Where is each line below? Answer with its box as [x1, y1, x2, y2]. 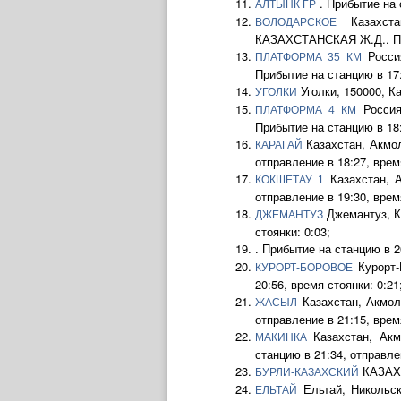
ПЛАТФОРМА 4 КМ [255, 104, 356, 116]
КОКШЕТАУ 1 [255, 174, 324, 186]
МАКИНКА [255, 331, 307, 344]
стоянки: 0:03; [255, 223, 330, 240]
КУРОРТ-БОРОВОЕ [255, 261, 353, 274]
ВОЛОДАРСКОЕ [255, 16, 337, 29]
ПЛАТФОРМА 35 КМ [255, 51, 362, 64]
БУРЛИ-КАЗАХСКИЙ [255, 366, 359, 379]
